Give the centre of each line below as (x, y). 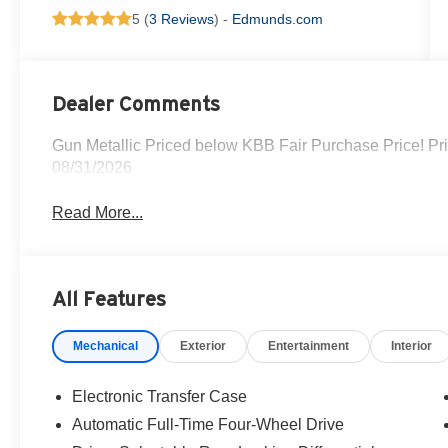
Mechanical (106, 346)
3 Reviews (182, 19)
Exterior (203, 346)
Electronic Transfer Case (160, 397)
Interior (412, 346)
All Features (109, 299)
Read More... (98, 213)
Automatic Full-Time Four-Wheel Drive (208, 425)
